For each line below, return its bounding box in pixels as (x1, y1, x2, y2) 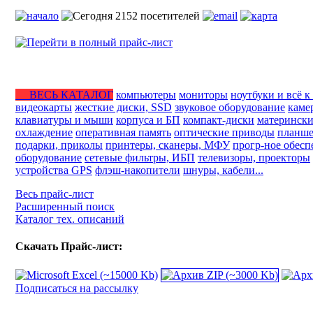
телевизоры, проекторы (198, 152, 310, 163)
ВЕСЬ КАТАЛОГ (15, 89, 113, 101)
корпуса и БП (116, 114, 180, 126)
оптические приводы (174, 126, 275, 138)
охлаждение (15, 126, 73, 138)
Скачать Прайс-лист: (15, 240, 122, 253)
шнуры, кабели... (183, 164, 263, 176)
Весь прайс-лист (15, 188, 94, 200)
